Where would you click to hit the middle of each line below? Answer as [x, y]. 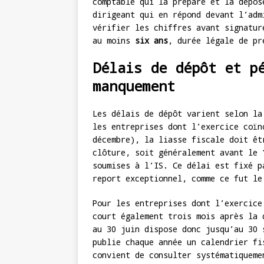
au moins [114, 41]
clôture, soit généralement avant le [177, 153]
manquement [134, 86]
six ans [151, 41]
